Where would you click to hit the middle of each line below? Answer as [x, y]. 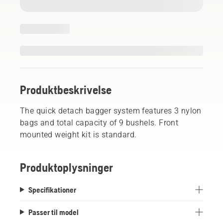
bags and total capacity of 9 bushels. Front [99, 122]
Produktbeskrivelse [66, 90]
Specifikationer [52, 189]
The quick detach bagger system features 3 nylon [111, 111]
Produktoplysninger [66, 167]
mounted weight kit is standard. [78, 134]
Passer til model [53, 212]
